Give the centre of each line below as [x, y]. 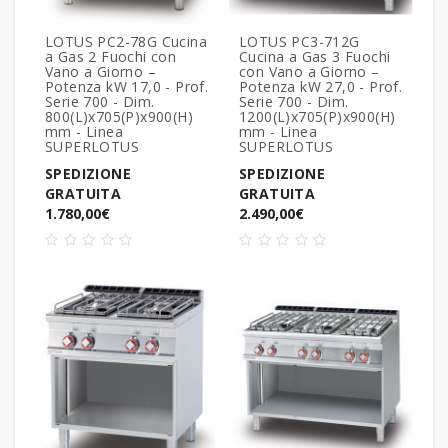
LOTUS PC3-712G [299, 41]
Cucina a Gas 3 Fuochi [315, 56]
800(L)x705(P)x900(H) [119, 116]
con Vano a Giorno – [309, 71]
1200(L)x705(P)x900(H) [317, 116]
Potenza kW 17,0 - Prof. [127, 86]
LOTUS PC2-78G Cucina [126, 41]
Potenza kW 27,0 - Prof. [321, 86]
